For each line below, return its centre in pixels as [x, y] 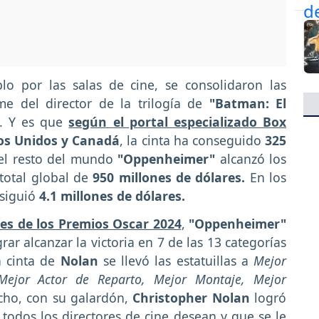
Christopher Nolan [191, 297]
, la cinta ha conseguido [190, 141]
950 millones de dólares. [171, 178]
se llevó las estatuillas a [176, 260]
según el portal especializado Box [178, 122]
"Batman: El [248, 104]
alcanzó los [253, 159]
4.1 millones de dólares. [112, 196]
